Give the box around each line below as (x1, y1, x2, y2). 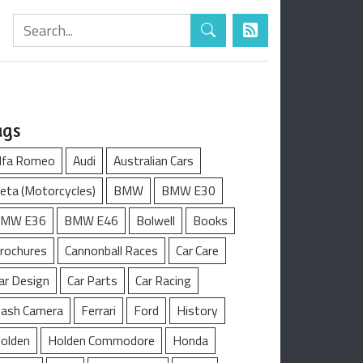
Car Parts (67, 271, 117, 291)
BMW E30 (161, 181, 216, 201)
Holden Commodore (48, 331, 155, 351)
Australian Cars (113, 151, 194, 171)
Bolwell (136, 211, 175, 231)
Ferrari (81, 301, 116, 321)
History (177, 301, 218, 321)
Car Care (176, 241, 219, 261)
